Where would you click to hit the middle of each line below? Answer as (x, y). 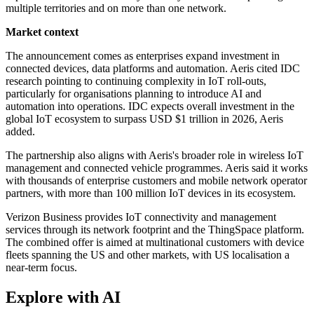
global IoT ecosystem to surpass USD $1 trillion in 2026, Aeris (144, 119)
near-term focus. (41, 268)
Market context (42, 32)
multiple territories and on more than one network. (116, 8)
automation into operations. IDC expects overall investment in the (150, 107)
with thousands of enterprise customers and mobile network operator (156, 181)
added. (20, 132)
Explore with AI (63, 298)
